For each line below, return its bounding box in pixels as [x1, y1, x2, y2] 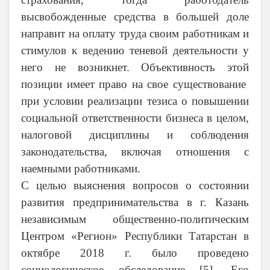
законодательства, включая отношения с [21, 145, 249, 159]
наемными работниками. [21, 162, 140, 175]
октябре [21, 246, 80, 260]
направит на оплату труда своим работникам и [21, 27, 249, 40]
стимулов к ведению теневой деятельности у [21, 44, 249, 57]
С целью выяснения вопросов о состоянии [21, 179, 249, 192]
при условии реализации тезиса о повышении [21, 95, 249, 108]
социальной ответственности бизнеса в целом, [21, 111, 249, 125]
